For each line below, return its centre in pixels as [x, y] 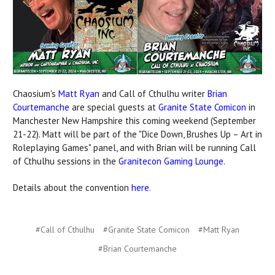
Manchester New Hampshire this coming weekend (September [134, 120]
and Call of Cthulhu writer [153, 93]
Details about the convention [72, 187]
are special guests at [114, 107]
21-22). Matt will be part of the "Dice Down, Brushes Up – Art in [137, 134]
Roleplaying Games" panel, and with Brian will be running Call [134, 147]
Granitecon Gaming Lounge [171, 161]
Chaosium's [36, 93]
